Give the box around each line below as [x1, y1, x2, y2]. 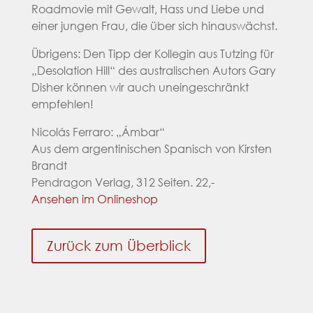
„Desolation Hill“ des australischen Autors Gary [31, 62, 276, 78]
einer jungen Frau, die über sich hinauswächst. [31, 17, 277, 33]
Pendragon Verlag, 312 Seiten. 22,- [31, 174, 214, 189]
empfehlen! [31, 96, 94, 111]
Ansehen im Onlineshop [31, 191, 158, 206]
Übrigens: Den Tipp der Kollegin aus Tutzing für [31, 45, 274, 61]
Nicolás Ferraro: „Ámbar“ [31, 124, 165, 139]
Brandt [31, 157, 67, 173]
